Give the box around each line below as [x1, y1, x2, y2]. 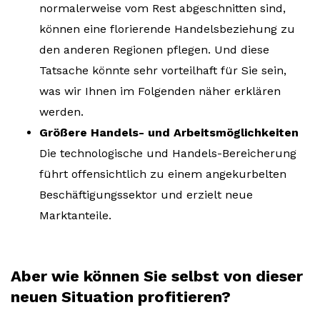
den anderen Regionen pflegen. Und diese [39, 43, 269, 57]
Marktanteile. [39, 209, 111, 223]
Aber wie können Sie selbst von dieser [11, 267, 303, 286]
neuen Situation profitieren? [11, 288, 231, 306]
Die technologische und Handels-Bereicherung [39, 146, 296, 161]
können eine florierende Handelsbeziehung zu [39, 22, 295, 36]
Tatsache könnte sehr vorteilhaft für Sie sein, [39, 64, 286, 78]
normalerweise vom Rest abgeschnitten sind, [39, 1, 286, 16]
